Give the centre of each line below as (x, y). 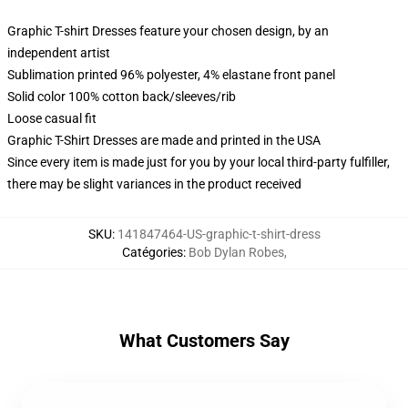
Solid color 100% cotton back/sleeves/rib (122, 97)
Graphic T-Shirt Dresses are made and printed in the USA (164, 140)
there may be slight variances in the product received (154, 184)
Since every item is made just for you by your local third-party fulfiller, (199, 162)
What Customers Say (204, 341)
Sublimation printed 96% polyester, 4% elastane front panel (171, 75)
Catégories (152, 252)
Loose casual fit (52, 118)
